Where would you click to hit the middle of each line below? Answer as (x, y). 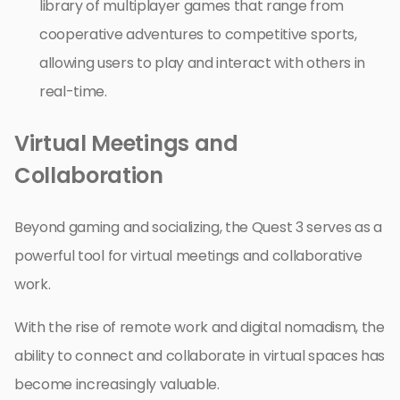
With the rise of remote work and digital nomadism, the (200, 328)
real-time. (73, 92)
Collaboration (89, 176)
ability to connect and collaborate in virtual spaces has (200, 356)
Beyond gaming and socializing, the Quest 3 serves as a (198, 228)
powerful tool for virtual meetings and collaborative (188, 256)
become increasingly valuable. (117, 385)
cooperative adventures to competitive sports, (198, 35)
